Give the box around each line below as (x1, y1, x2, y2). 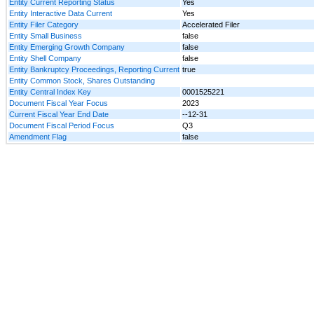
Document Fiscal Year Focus (9, 98, 108, 107)
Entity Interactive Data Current (9, 8, 112, 18)
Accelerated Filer (182, 20, 240, 29)
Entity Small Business (9, 31, 82, 40)
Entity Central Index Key (9, 87, 91, 96)
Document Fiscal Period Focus (9, 121, 114, 130)
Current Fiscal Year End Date (9, 109, 109, 118)
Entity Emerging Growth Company (9, 42, 125, 51)
